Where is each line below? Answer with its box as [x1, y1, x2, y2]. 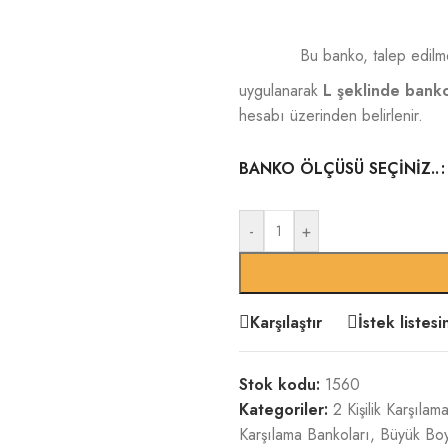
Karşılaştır [250, 310, 322, 334]
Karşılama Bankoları [239, 423, 370, 446]
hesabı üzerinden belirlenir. [239, 104, 423, 127]
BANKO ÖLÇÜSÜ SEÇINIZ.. [239, 157, 439, 180]
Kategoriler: [239, 398, 328, 421]
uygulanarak [239, 79, 323, 102]
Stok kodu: [239, 373, 325, 396]
